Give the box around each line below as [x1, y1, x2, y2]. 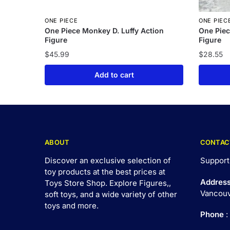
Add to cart [94, 70, 134, 80]
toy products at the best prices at [45, 167, 165, 177]
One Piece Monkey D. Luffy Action [45, 26, 164, 35]
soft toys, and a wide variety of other [45, 189, 177, 200]
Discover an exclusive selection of [45, 156, 171, 166]
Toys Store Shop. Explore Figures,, [45, 178, 171, 188]
